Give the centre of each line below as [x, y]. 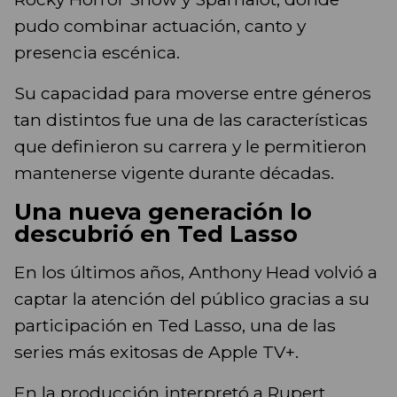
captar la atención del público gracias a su [192, 299]
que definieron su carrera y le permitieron [191, 147]
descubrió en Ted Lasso [156, 234]
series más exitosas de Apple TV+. [156, 352]
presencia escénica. [97, 53]
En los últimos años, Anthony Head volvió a [196, 272]
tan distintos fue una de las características [191, 120]
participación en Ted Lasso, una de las [175, 326]
